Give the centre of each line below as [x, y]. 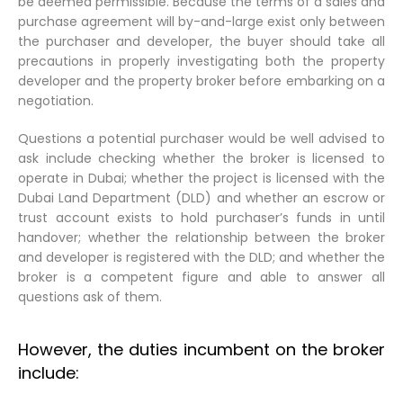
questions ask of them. [90, 296]
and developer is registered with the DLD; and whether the [201, 257]
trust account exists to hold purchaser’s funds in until [201, 217]
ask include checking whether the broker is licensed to [201, 158]
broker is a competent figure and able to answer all [201, 277]
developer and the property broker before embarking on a [201, 81]
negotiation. [56, 100]
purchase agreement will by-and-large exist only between [201, 21]
